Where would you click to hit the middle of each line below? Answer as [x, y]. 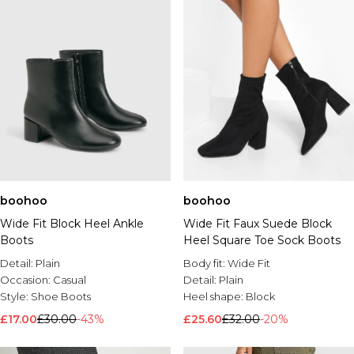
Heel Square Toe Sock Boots [262, 240]
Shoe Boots [61, 296]
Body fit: [205, 263]
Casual [70, 280]
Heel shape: [215, 296]
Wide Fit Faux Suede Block [258, 224]
